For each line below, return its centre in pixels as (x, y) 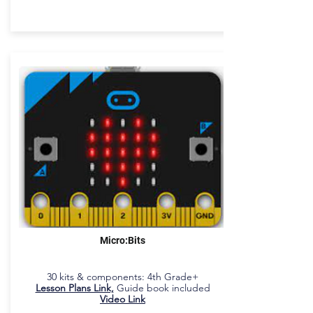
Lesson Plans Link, (74, 288)
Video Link (123, 299)
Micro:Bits (123, 240)
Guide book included (163, 288)
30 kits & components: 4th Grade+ (123, 277)
